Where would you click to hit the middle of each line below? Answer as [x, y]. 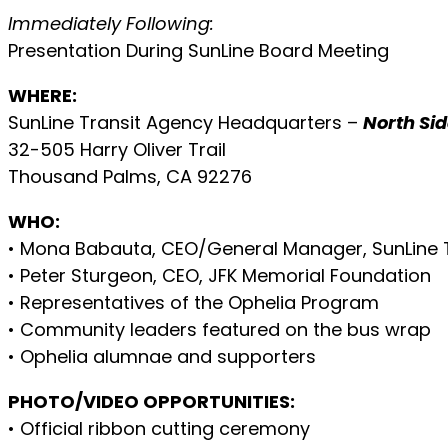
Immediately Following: [111, 23]
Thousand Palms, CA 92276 [130, 176]
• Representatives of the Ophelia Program [193, 302]
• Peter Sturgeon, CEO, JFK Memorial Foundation [219, 275]
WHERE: [42, 95]
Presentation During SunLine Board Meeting [198, 50]
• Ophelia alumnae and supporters [162, 356]
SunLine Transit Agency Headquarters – [185, 122]
